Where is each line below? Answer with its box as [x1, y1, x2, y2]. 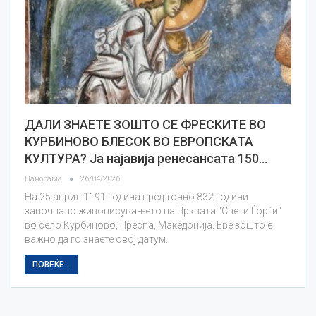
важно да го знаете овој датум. [25, 233, 168, 245]
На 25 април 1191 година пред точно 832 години [25, 191, 248, 203]
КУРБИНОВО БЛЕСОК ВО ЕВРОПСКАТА [25, 134, 253, 150]
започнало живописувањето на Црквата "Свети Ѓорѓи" [25, 205, 281, 217]
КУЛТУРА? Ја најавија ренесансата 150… [25, 151, 267, 166]
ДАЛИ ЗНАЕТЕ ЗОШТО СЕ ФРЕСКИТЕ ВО [25, 117, 266, 133]
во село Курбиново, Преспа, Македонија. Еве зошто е [25, 219, 272, 231]
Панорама [25, 174, 64, 184]
